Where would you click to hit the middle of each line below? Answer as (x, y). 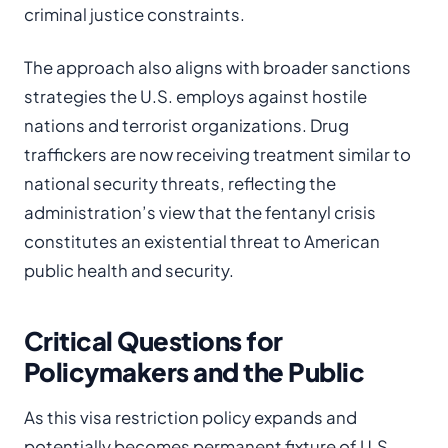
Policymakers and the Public (194, 371)
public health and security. (129, 270)
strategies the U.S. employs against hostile (195, 96)
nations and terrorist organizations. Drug (186, 125)
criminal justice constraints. (134, 14)
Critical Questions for (153, 340)
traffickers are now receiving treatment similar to (217, 154)
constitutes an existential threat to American (202, 241)
